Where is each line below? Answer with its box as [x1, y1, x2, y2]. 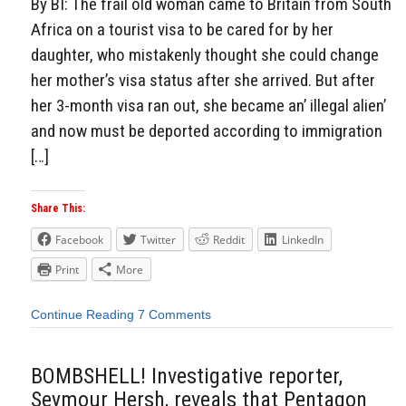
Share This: [31, 202, 85, 216]
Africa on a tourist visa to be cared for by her [31, 19, 333, 41]
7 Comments [138, 306, 211, 322]
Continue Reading [31, 306, 134, 322]
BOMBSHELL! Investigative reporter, [31, 362, 343, 389]
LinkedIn [282, 232, 324, 248]
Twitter [140, 232, 176, 248]
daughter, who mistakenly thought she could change [31, 44, 379, 66]
